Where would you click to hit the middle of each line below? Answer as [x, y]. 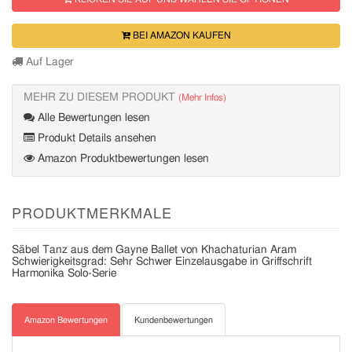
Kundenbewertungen [174, 320]
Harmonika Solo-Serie [64, 273]
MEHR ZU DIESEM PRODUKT [101, 97]
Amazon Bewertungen [66, 320]
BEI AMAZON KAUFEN [180, 35]
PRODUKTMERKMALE [92, 212]
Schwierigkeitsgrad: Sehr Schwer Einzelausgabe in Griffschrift [162, 262]
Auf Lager [48, 62]
